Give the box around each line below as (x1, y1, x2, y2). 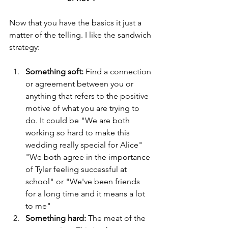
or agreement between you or (25, 79, 135, 89)
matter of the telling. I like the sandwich (9, 30, 153, 40)
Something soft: (25, 67, 83, 76)
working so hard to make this (25, 128, 132, 137)
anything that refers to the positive (25, 91, 151, 101)
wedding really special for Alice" (25, 140, 145, 150)
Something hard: (25, 213, 86, 223)
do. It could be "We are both (25, 116, 132, 125)
